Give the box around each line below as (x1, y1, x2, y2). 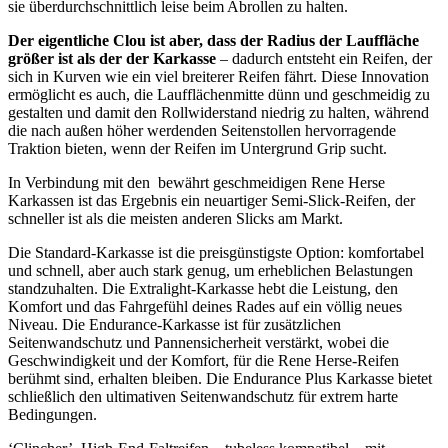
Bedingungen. (8, 405, 97, 423)
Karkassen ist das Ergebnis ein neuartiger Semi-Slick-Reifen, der (8, 191, 415, 209)
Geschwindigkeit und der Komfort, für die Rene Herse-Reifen (8, 351, 399, 369)
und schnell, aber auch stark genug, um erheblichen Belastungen (8, 261, 413, 279)
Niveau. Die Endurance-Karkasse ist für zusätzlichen (8, 315, 341, 333)
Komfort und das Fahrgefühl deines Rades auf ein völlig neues (8, 297, 402, 315)
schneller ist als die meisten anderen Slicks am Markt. (8, 209, 343, 227)
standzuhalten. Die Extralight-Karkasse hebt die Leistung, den (8, 279, 398, 297)
